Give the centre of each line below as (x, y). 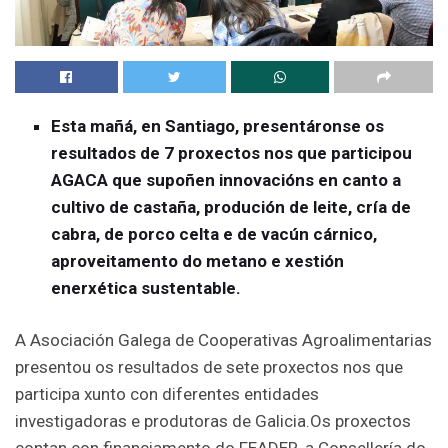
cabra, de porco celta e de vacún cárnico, (214, 233)
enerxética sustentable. (146, 287)
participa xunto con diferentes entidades (167, 394)
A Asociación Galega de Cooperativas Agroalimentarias (223, 340)
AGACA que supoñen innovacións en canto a (226, 179)
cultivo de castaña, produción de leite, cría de (231, 206)
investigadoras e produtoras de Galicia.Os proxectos (213, 421)
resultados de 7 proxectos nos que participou (232, 152)
